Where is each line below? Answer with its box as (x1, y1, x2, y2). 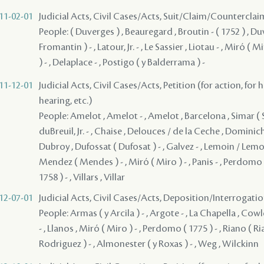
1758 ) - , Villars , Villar (39, 171, 125, 183)
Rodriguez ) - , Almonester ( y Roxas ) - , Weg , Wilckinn (39, 238, 259, 249)
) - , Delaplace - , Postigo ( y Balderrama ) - (39, 57, 205, 68)
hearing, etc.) (39, 95, 92, 106)
